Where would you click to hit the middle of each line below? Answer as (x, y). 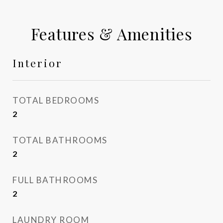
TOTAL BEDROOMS (56, 100)
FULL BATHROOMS (55, 180)
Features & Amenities (111, 34)
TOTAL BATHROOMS (60, 140)
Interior (38, 63)
